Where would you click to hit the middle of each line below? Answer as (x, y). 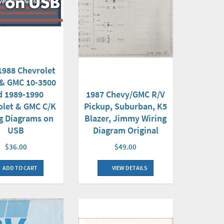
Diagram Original (125, 130)
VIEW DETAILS (129, 168)
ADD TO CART (20, 168)
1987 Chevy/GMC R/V (126, 94)
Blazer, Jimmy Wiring (126, 118)
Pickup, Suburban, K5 (126, 106)
